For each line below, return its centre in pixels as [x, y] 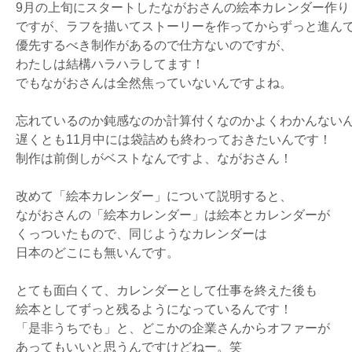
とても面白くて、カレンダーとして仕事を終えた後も [167, 290]
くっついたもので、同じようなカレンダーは [141, 234]
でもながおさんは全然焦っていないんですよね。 [154, 83]
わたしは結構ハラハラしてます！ [110, 64]
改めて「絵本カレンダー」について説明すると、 [154, 196]
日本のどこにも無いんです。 [97, 253]
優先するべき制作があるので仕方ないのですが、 [154, 45]
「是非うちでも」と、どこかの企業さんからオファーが [173, 328]
